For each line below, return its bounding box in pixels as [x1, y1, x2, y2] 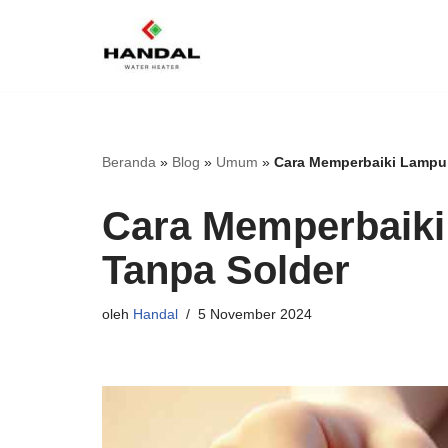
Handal [133, 306, 178, 322]
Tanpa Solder [102, 248, 350, 292]
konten [15, 101, 63, 118]
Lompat [15, 47, 68, 64]
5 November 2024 [198, 306, 312, 322]
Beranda [102, 154, 156, 170]
